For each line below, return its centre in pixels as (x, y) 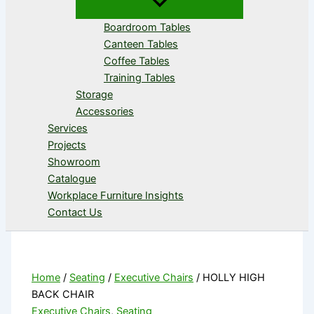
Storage (94, 94)
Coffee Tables (137, 61)
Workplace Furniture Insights (116, 195)
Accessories (105, 111)
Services (68, 128)
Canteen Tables (141, 44)
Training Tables (139, 77)
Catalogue (72, 178)
